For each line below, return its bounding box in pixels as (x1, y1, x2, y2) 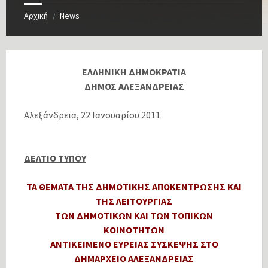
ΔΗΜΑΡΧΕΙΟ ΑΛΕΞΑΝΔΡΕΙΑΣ (74, 252, 194, 265)
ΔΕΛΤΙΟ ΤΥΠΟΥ (24, 152, 86, 165)
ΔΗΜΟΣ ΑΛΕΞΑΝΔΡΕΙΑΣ (84, 80, 184, 93)
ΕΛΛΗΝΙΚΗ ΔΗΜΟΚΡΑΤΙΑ (82, 66, 186, 78)
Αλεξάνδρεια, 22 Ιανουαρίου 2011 (24, 109, 160, 121)
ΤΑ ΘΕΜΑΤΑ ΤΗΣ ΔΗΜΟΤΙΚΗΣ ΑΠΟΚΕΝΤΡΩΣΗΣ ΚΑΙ (26, 181, 242, 193)
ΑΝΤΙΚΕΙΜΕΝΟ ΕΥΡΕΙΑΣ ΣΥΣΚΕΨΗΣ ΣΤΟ (50, 238, 218, 251)
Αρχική (24, 10, 48, 22)
